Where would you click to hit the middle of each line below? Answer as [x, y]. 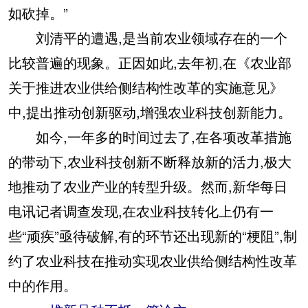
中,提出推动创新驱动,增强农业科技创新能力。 [150, 112]
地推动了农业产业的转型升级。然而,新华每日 [148, 186]
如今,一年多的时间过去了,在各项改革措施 [150, 137]
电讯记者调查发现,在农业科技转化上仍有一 [141, 211]
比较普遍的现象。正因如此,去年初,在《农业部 [150, 63]
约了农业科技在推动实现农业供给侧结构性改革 [153, 261]
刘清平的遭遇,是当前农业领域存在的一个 [148, 38]
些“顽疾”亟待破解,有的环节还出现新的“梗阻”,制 [153, 236]
